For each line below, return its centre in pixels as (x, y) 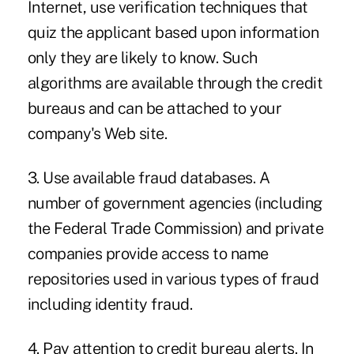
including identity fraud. (110, 304)
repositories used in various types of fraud (173, 279)
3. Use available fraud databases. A (149, 177)
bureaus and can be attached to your (154, 108)
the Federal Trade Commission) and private (175, 228)
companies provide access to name (148, 253)
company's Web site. (97, 133)
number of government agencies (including (175, 203)
